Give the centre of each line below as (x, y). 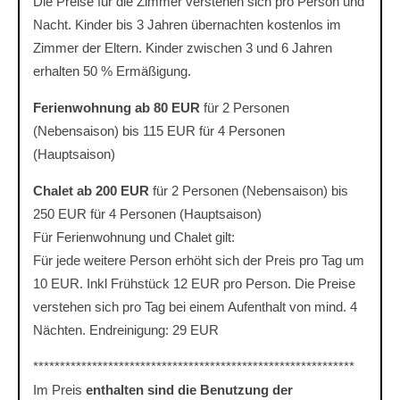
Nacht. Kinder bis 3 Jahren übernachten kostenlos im (187, 25)
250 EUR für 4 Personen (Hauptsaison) (147, 214)
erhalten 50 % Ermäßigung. (112, 71)
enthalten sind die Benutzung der (189, 390)
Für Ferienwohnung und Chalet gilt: (134, 237)
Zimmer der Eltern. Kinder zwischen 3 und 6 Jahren (183, 48)
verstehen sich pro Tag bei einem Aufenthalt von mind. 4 (195, 307)
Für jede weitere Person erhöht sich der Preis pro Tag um (199, 261)
